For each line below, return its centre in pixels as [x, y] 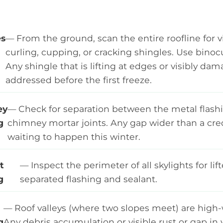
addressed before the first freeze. [79, 80]
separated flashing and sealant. [88, 179]
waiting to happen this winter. [74, 136]
